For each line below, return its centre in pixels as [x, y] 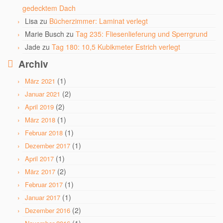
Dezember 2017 [48, 146]
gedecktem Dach [49, 8]
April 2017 [39, 159]
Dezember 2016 [48, 210]
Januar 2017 [43, 197]
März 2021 [40, 81]
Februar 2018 [44, 133]
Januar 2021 [43, 94]
